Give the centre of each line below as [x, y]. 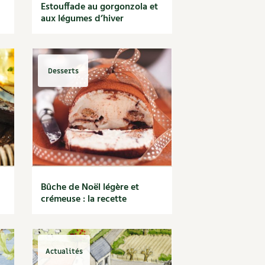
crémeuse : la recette [84, 199]
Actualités [64, 251]
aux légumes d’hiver [83, 19]
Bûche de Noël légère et [90, 188]
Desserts [63, 71]
